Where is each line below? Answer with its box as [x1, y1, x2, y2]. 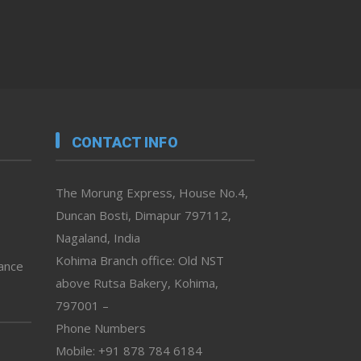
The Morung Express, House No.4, [55, 184, 248, 201]
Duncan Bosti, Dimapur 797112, [55, 206, 231, 223]
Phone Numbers [55, 319, 146, 336]
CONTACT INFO [71, 133, 178, 151]
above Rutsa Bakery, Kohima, [55, 274, 218, 291]
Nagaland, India [55, 229, 140, 246]
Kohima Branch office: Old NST [55, 251, 224, 268]
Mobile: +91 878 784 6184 [55, 342, 202, 359]
